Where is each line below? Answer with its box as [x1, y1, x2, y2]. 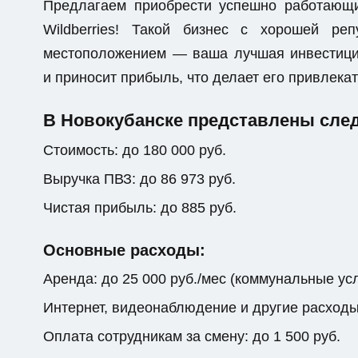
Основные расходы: [43, 241, 205, 259]
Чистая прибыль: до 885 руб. [43, 200, 237, 216]
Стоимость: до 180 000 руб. [43, 142, 226, 158]
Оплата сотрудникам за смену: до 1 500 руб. [43, 328, 340, 344]
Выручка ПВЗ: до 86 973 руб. [43, 171, 236, 187]
